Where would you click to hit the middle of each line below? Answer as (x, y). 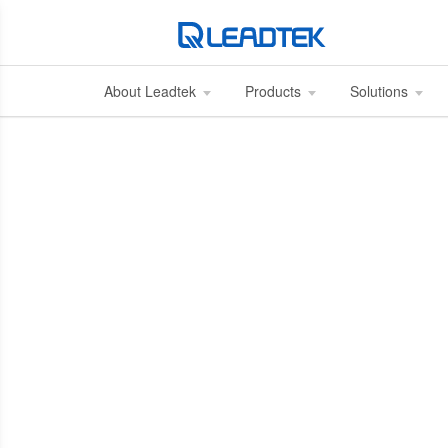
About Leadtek (152, 91)
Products (275, 91)
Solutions (381, 91)
